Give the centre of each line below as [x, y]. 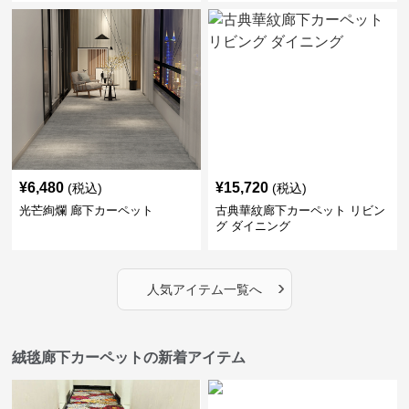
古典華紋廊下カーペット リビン [300, 211]
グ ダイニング [252, 226]
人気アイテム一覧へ [204, 290]
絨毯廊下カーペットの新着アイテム [129, 358]
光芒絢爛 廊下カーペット [87, 211]
